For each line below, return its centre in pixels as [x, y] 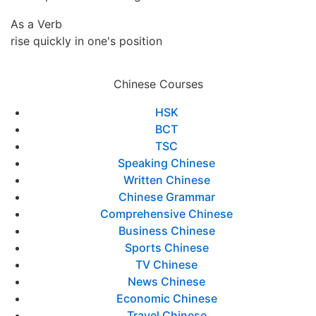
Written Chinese [166, 180]
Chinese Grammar [166, 197]
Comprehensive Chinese [166, 214]
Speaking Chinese [166, 163]
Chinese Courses [158, 84]
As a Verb [36, 24]
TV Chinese [166, 265]
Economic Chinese [166, 298]
